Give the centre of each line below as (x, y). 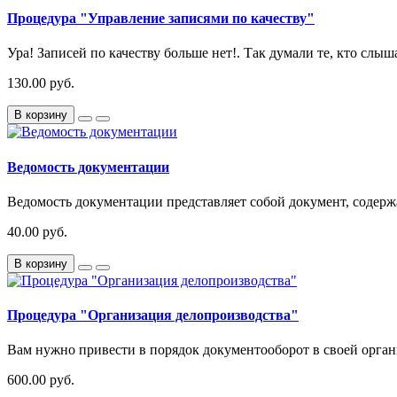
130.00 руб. (41, 83)
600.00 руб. (41, 380)
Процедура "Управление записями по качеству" (161, 18)
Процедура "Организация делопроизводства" (153, 315)
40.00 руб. (37, 231)
